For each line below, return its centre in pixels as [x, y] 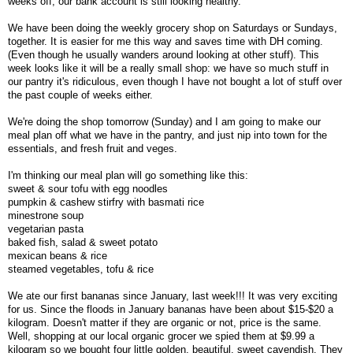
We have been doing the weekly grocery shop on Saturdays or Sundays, [173, 28]
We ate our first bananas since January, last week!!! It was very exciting [173, 295]
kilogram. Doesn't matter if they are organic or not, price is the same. [165, 322]
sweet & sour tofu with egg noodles [88, 188]
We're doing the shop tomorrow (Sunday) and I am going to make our [164, 121]
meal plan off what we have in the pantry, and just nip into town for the [167, 135]
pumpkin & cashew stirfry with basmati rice [106, 202]
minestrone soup [46, 215]
